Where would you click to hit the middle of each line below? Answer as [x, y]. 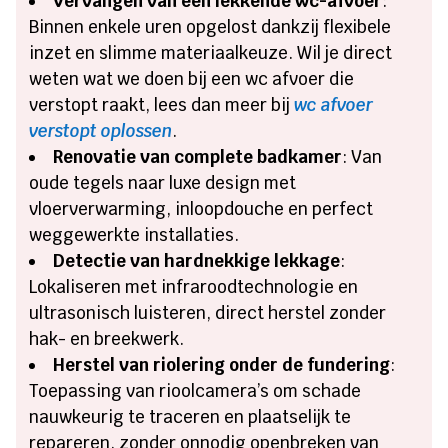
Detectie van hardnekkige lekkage [197, 260]
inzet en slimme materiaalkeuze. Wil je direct [211, 52]
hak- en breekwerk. [107, 338]
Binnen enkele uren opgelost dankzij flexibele [210, 26]
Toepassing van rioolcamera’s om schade [195, 390]
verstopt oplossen [101, 130]
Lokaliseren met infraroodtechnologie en [194, 286]
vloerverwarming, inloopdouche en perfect [201, 208]
